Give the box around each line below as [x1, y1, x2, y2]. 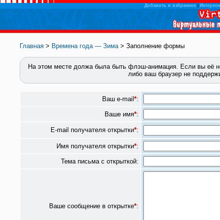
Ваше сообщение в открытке [49, 202, 134, 210]
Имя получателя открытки [56, 142, 134, 150]
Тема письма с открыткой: [61, 158, 138, 165]
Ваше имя [105, 110, 134, 118]
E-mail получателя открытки [51, 126, 134, 134]
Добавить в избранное [144, 3, 196, 8]
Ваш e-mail [102, 95, 134, 103]
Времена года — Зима [52, 42, 118, 50]
